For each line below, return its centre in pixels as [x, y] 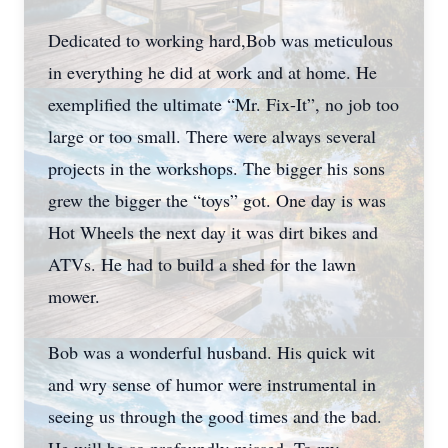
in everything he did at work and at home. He [212, 72]
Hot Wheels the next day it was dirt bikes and [213, 232]
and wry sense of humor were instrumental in [212, 384]
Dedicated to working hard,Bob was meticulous [220, 40]
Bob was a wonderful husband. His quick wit [211, 352]
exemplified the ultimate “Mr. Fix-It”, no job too [223, 104]
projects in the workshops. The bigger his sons [216, 168]
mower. [77, 296]
